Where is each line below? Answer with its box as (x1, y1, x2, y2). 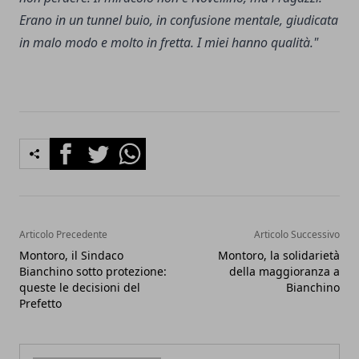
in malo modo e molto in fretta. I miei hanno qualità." (19, 34, 318, 52)
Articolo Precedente (19, 228, 107, 242)
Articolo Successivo (254, 228, 340, 242)
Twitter (81, 138, 124, 156)
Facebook (49, 138, 107, 156)
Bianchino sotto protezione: (19, 264, 167, 280)
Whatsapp (113, 138, 175, 156)
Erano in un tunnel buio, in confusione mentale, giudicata (19, 11, 338, 30)
